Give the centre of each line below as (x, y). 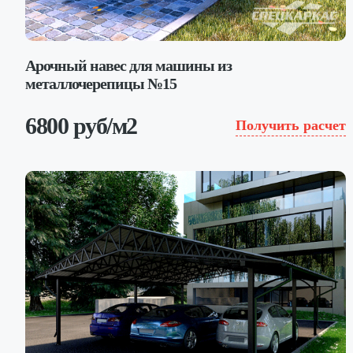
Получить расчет (290, 125)
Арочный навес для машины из (128, 65)
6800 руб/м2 (81, 125)
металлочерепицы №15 (101, 83)
